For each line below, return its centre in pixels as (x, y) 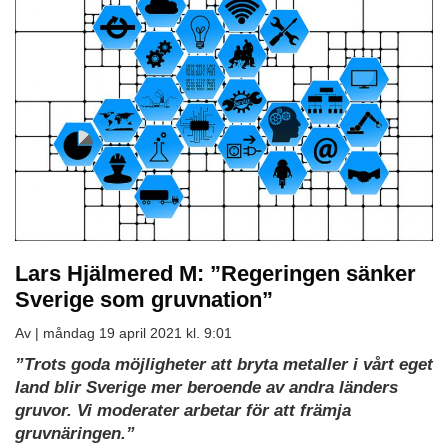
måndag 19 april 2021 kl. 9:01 (137, 332)
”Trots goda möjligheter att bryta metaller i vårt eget (224, 364)
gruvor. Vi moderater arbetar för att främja (183, 410)
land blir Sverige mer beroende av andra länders (206, 387)
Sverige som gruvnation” (144, 299)
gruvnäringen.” (75, 433)
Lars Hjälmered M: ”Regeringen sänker (215, 273)
